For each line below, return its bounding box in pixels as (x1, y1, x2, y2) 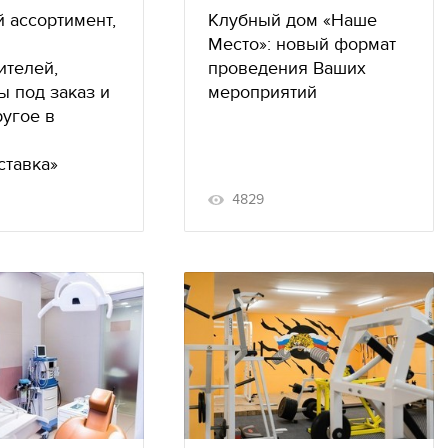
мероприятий (208, 81, 317, 103)
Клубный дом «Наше (208, 9, 377, 31)
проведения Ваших (208, 57, 366, 79)
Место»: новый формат (208, 33, 396, 55)
